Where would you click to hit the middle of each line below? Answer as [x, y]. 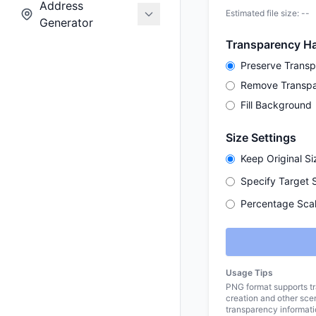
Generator [66, 23]
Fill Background [276, 105]
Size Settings [261, 138]
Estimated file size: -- [268, 13]
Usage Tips [249, 273]
